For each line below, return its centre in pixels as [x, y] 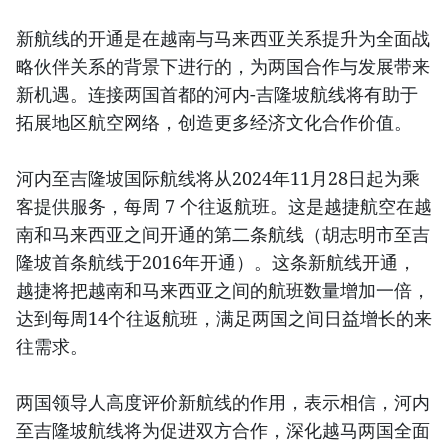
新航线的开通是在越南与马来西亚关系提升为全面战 [223, 38]
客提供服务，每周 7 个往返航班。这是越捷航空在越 [224, 206]
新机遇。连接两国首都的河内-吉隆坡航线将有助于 [217, 94]
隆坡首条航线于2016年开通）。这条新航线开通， [216, 262]
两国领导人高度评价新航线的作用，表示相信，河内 [223, 402]
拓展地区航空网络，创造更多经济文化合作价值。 [214, 122]
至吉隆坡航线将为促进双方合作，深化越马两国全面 [223, 430]
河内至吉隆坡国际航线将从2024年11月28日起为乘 [218, 178]
